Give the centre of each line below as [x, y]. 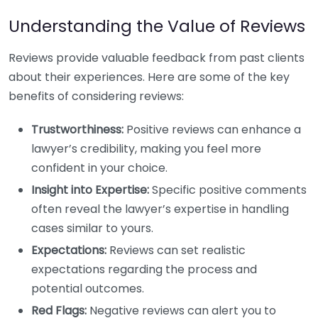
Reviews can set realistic [176, 250]
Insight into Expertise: [90, 190]
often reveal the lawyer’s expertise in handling [160, 209]
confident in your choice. [99, 168]
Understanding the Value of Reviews [157, 26]
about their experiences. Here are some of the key [149, 77]
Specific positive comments [228, 190]
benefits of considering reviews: [96, 96]
